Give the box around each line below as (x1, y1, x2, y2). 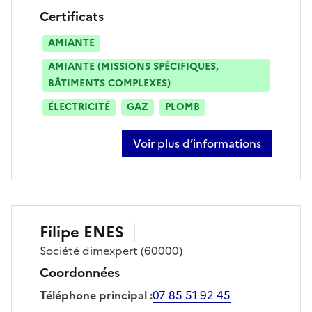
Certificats (40, 6, 104, 26)
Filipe (40, 220, 79, 244)
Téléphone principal (40, 286, 147, 304)
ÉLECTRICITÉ (48, 99, 110, 114)
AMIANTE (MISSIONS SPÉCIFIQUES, (48, 58, 219, 74)
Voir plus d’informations (133, 134, 261, 152)
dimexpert (82, 242, 138, 259)
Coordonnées (40, 263, 120, 282)
